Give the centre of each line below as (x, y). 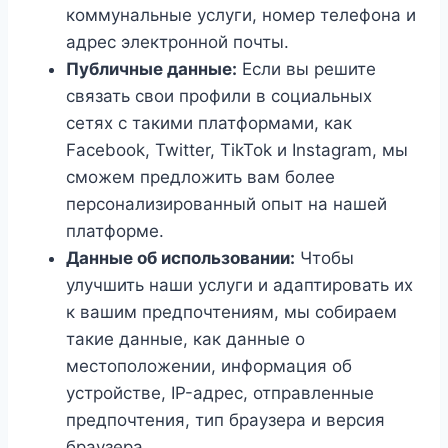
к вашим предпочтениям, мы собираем (231, 312)
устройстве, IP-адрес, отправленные (220, 393)
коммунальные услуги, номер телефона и (241, 15)
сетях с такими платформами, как (209, 123)
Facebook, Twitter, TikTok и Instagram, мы (237, 150)
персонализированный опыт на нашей (226, 204)
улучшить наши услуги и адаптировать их (239, 285)
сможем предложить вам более (200, 177)
